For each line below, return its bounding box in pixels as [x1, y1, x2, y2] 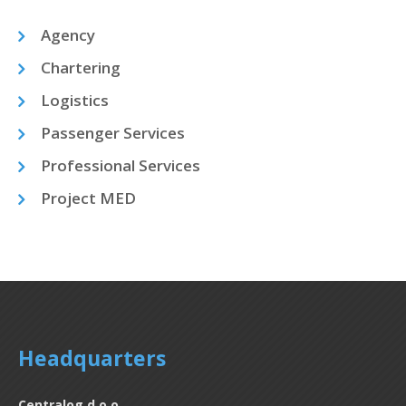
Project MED [41, 188, 136, 209]
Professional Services [41, 155, 200, 177]
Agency [41, 24, 95, 46]
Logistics [41, 90, 109, 111]
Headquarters [18, 343, 166, 373]
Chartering [41, 57, 121, 79]
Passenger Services [41, 122, 185, 144]
